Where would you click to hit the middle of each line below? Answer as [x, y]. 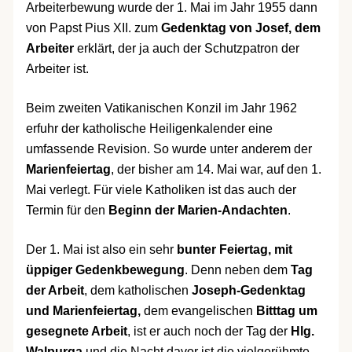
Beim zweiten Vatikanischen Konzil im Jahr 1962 [161, 108]
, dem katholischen [137, 291]
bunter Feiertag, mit [234, 250]
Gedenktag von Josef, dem [240, 28]
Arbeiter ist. [57, 69]
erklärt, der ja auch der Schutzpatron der [186, 49]
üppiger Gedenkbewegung [105, 270]
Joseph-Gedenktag [248, 291]
